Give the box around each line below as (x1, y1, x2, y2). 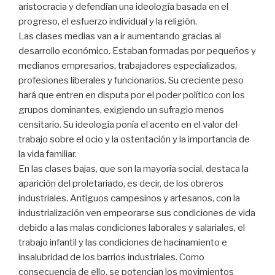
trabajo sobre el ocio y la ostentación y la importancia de (18, 134, 250, 145)
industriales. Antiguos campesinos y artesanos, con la (18, 193, 240, 204)
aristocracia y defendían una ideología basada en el (18, 1, 228, 13)
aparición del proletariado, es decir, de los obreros (18, 178, 223, 190)
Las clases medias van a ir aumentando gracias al (18, 31, 221, 42)
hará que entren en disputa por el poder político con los (18, 90, 245, 101)
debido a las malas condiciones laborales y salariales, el (18, 222, 245, 234)
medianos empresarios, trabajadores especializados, (18, 60, 237, 72)
